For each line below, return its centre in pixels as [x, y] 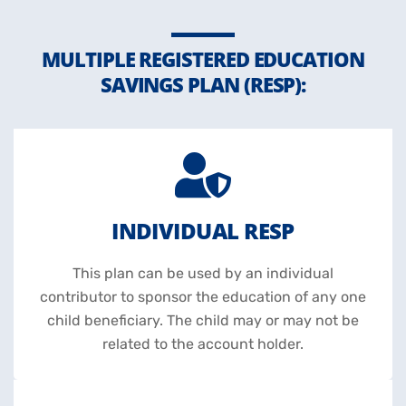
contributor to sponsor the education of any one [203, 297]
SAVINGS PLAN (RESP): [203, 85]
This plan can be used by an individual [203, 274]
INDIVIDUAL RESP [203, 231]
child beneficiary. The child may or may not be [203, 321]
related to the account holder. [203, 344]
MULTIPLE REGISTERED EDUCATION [203, 59]
